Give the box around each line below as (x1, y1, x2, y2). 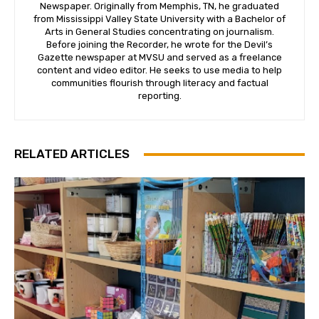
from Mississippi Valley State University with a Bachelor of (33, 14, 286, 25)
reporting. (137, 90, 182, 102)
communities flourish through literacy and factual (51, 78, 268, 89)
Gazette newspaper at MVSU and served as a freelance (37, 52, 282, 63)
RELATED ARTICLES (14, 147, 130, 162)
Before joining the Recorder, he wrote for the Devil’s (46, 39, 273, 51)
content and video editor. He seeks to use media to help (37, 65, 282, 76)
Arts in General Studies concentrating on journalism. (45, 26, 274, 38)
